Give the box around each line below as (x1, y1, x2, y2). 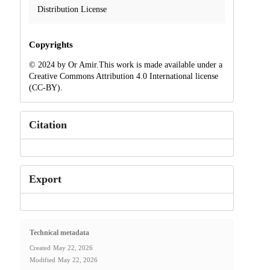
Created (29, 244, 51, 252)
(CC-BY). (28, 83, 63, 92)
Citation (28, 118, 67, 131)
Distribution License (37, 4, 107, 14)
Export (28, 172, 61, 185)
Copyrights (28, 39, 73, 49)
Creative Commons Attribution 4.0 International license (28, 71, 218, 81)
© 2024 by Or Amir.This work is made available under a (28, 60, 222, 69)
